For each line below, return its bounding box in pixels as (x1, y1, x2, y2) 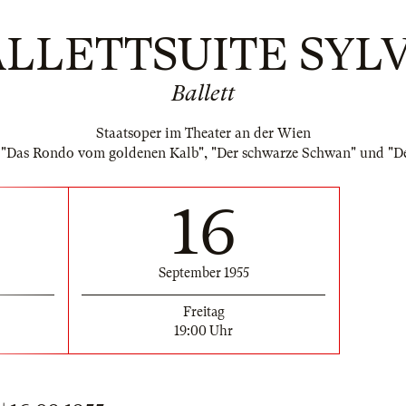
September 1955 (158, 265, 249, 280)
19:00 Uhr (174, 323, 233, 338)
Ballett (171, 81, 235, 106)
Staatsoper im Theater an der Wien (95, 125, 311, 141)
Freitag (182, 304, 225, 319)
